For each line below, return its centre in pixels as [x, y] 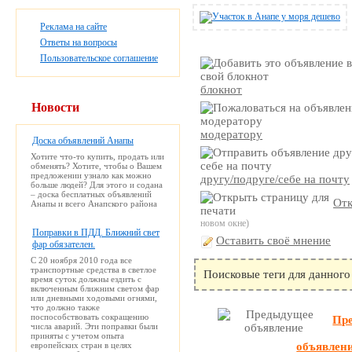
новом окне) [225, 223]
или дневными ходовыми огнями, [94, 297]
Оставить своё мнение [274, 240]
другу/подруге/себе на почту [275, 179]
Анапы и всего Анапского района [94, 203]
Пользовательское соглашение [99, 58]
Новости [55, 107]
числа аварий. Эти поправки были [94, 326]
